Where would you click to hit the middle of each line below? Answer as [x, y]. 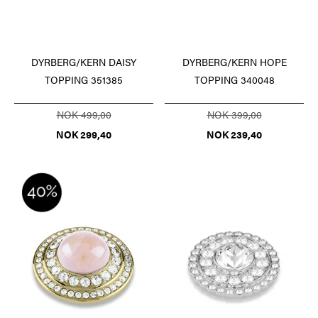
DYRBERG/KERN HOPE [234, 61]
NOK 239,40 [234, 134]
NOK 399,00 [234, 114]
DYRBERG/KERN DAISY [84, 61]
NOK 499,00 [84, 114]
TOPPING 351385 [84, 79]
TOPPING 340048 [234, 79]
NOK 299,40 [84, 134]
